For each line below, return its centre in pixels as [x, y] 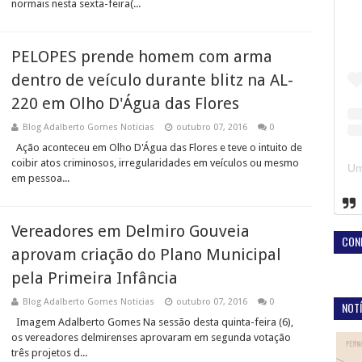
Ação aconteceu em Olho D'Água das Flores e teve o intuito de [157, 147]
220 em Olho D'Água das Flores [125, 103]
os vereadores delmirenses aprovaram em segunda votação [151, 337]
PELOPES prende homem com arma [142, 57]
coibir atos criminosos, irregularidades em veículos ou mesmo [155, 163]
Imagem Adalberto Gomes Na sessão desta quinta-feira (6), [152, 322]
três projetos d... [49, 353]
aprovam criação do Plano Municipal [146, 255]
